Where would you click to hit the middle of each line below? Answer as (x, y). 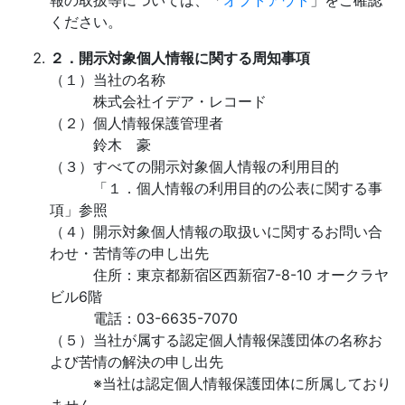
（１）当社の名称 (108, 80)
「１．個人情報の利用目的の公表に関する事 (216, 188)
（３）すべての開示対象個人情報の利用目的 (194, 166)
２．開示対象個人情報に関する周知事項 (180, 58)
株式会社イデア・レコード (158, 101)
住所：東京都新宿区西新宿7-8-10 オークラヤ (219, 275)
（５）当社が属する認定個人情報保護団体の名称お (216, 340)
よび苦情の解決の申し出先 (137, 362)
